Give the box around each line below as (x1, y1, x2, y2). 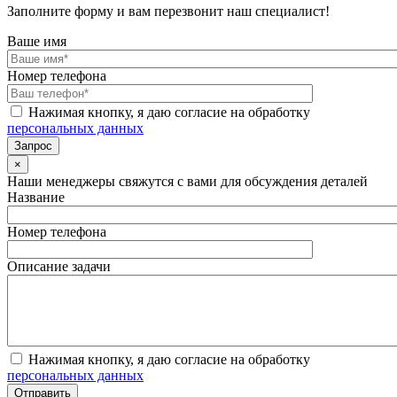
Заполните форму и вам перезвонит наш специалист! (7, 4, 330, 19)
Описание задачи (7, 259, 111, 275)
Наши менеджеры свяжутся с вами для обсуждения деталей (7, 174, 368, 190)
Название (7, 190, 65, 206)
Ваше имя (7, 34, 66, 50)
